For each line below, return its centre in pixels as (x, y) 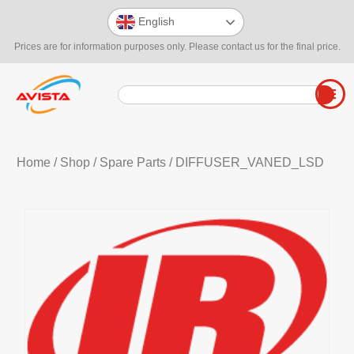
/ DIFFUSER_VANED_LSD (245, 163)
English (155, 21)
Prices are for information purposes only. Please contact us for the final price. (177, 47)
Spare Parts (132, 163)
